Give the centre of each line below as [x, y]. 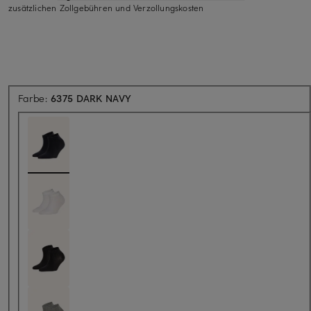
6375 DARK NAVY [91, 98]
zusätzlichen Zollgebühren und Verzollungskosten [106, 7]
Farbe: [35, 98]
